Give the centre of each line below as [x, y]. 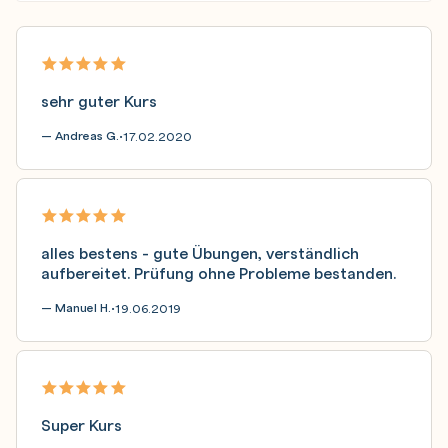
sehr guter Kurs [99, 100]
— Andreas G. [80, 135]
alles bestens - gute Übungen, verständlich [200, 252]
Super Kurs [81, 424]
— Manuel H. [76, 307]
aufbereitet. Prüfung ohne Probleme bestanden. [218, 272]
